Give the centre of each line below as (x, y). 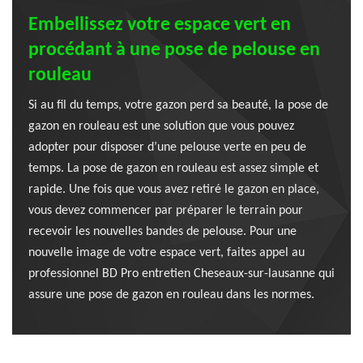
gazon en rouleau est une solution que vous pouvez (161, 126)
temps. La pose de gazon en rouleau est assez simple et (173, 169)
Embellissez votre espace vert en (160, 25)
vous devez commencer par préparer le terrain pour (166, 211)
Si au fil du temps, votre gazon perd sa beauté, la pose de (178, 105)
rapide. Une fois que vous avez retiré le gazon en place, (174, 190)
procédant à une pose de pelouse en (174, 50)
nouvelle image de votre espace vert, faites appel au (167, 253)
